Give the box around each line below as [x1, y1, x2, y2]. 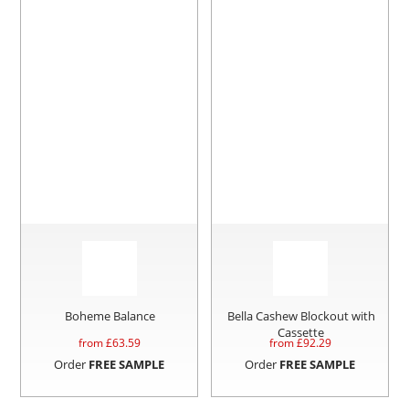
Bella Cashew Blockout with [226, 308, 375, 325]
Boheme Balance [65, 308, 156, 325]
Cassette [278, 324, 325, 341]
